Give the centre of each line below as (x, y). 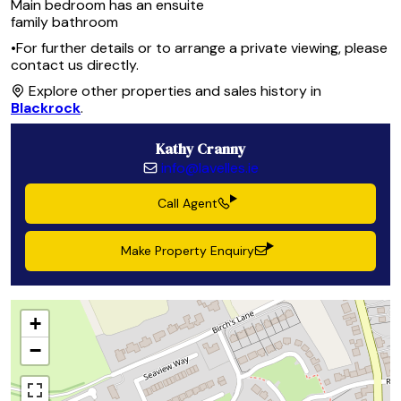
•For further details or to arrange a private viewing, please (199, 48)
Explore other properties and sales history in (173, 91)
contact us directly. (75, 65)
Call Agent (188, 204)
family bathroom (64, 22)
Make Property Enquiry (188, 251)
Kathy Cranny (200, 149)
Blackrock (46, 108)
